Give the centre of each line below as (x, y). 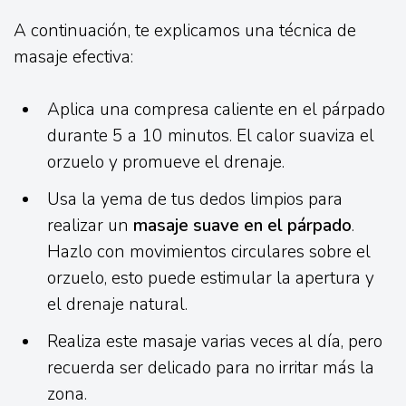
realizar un (91, 226)
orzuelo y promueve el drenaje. (166, 163)
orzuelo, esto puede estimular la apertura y (211, 279)
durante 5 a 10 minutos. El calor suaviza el (211, 136)
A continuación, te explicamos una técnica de (185, 31)
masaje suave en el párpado (243, 226)
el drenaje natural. (118, 305)
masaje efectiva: (73, 58)
